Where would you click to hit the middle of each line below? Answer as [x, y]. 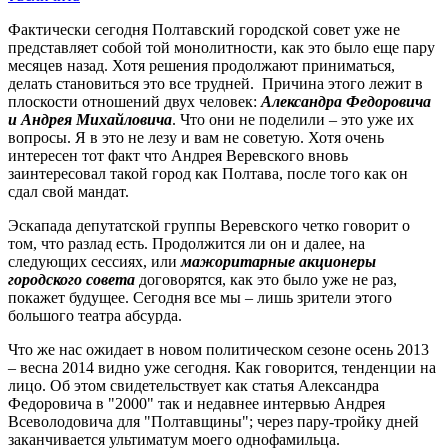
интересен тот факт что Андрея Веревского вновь [178, 155]
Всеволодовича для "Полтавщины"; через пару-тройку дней [213, 421]
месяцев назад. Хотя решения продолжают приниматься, [201, 65]
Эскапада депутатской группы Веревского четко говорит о [209, 225]
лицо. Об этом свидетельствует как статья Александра [193, 385]
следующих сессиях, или [94, 261]
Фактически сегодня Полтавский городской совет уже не [204, 29]
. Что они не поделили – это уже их [293, 119]
